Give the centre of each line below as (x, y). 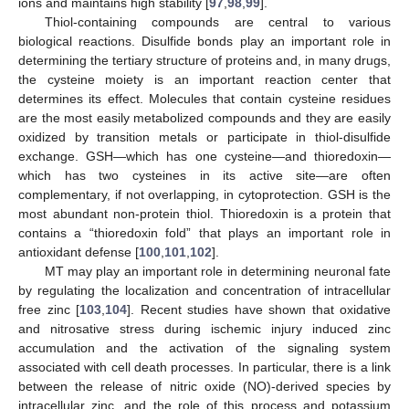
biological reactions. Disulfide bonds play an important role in (204, 41)
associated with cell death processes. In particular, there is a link (204, 367)
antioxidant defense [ (79, 252)
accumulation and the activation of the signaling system (204, 347)
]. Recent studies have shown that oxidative (259, 309)
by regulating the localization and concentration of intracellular (204, 290)
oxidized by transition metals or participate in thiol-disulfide (204, 136)
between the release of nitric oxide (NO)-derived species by (204, 386)
